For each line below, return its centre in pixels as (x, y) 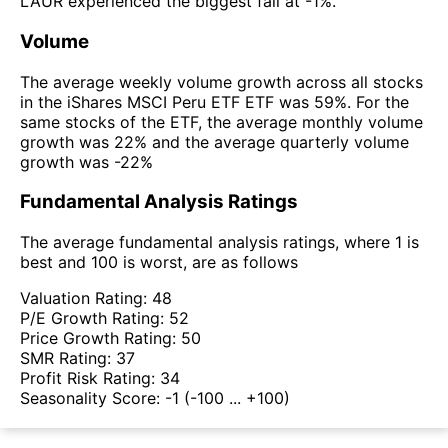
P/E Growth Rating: (94, 318)
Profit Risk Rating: (90, 378)
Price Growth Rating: (100, 338)
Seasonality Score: (92, 398)
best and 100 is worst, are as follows (159, 262)
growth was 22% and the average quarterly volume (214, 141)
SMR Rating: (68, 358)
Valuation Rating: (86, 298)
